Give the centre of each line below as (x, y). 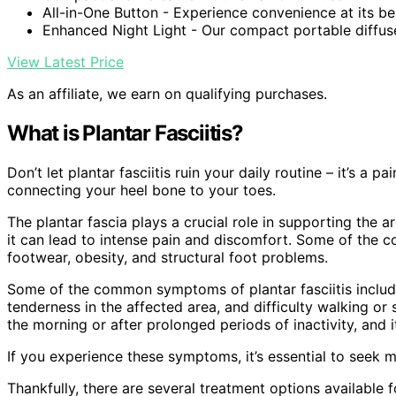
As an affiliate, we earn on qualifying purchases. (167, 94)
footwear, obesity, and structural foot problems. (168, 257)
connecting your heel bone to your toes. (141, 190)
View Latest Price (65, 62)
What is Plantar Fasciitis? (125, 133)
